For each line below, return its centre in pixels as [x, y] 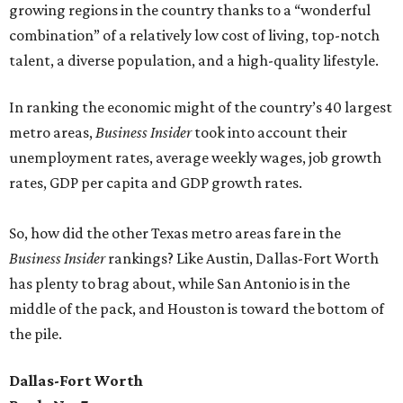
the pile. [36, 334]
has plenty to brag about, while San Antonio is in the [179, 283]
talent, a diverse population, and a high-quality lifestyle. [194, 60]
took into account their [269, 132]
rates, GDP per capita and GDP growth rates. [156, 183]
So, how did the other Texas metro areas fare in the [175, 233]
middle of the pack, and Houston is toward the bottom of [197, 309]
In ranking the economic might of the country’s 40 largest [201, 107]
